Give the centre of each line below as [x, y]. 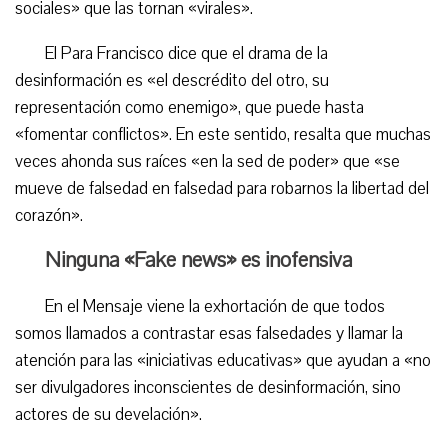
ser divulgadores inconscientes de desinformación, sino [208, 387]
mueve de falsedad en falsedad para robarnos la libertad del [222, 188]
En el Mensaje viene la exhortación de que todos [215, 306]
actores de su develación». [108, 414]
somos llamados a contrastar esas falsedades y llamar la [209, 333]
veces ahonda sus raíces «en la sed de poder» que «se [207, 161]
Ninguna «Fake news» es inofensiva [198, 260]
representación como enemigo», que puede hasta [189, 107]
